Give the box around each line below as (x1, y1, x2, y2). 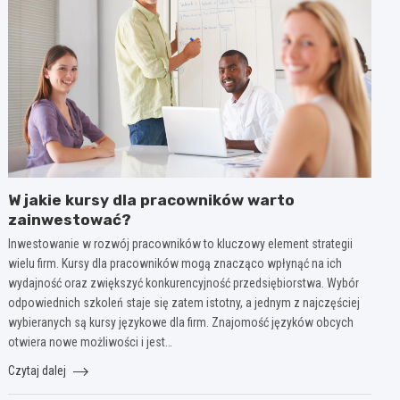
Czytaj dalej (8, 362, 70, 378)
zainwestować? (8, 210, 132, 229)
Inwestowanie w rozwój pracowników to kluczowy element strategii (8, 236, 354, 251)
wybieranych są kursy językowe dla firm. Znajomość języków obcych (8, 314, 354, 329)
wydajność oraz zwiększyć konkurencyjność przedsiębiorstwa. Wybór (8, 275, 360, 290)
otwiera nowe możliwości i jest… (8, 334, 173, 349)
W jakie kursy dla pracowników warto (8, 190, 296, 209)
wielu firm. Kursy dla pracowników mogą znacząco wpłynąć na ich (8, 255, 343, 271)
